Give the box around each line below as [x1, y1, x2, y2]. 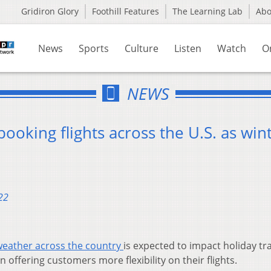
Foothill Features [92, 5, 159, 17]
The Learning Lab [172, 5, 243, 17]
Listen [174, 42, 201, 55]
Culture [125, 42, 158, 55]
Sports [79, 42, 109, 55]
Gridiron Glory [21, 5, 79, 17]
